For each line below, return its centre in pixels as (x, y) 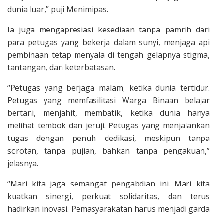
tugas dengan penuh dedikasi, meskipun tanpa (108, 138)
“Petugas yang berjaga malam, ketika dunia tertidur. (108, 88)
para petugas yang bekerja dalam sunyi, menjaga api (108, 42)
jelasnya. (23, 163)
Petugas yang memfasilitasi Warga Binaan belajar (108, 100)
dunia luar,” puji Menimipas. (58, 9)
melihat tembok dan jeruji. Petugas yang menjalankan (108, 125)
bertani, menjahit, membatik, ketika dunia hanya (108, 113)
